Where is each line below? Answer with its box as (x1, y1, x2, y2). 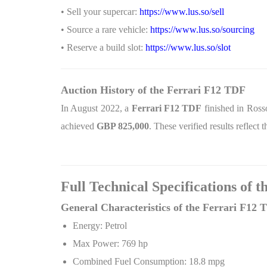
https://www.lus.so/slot (145, 42, 231, 52)
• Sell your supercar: (61, 7, 139, 17)
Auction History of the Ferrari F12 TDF (61, 84, 246, 96)
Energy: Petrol (73, 221, 127, 231)
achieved (61, 121, 97, 131)
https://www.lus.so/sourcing (150, 24, 254, 35)
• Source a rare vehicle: (61, 24, 150, 35)
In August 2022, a (61, 103, 132, 113)
